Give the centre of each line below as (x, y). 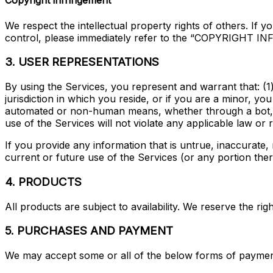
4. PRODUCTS (43, 182)
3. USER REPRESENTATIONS (82, 62)
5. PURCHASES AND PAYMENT (89, 231)
